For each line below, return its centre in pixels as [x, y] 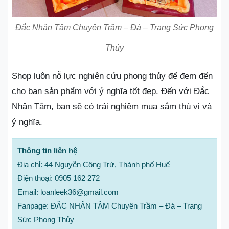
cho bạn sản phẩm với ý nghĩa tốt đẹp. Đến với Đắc [110, 91]
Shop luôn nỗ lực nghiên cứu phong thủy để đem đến [112, 76]
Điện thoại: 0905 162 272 [59, 178]
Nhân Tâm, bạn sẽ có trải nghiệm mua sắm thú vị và [112, 107]
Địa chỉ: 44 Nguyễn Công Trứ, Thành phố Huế [94, 164]
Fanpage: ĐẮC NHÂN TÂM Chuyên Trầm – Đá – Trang [110, 206]
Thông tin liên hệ [47, 151]
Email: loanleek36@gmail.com [68, 192]
